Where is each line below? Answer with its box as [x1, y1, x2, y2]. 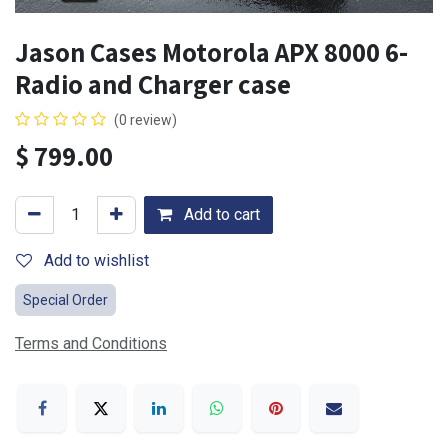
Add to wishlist [44, 251, 149, 271]
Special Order [23, 292, 108, 309]
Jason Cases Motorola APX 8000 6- [15, 34, 408, 71]
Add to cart [180, 205, 260, 225]
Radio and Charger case [15, 66, 291, 103]
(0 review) [114, 112, 177, 129]
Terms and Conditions [15, 334, 167, 354]
